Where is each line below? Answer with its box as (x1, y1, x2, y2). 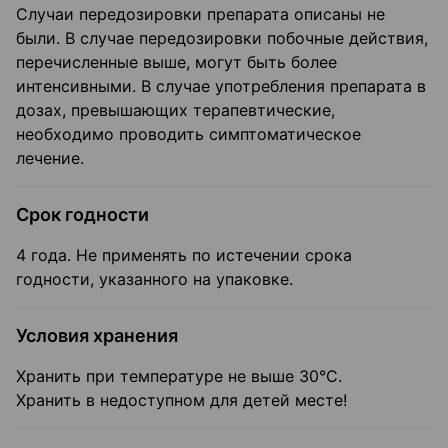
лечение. (16, 148, 84, 169)
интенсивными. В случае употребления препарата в (16, 76, 426, 97)
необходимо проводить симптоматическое (16, 124, 361, 145)
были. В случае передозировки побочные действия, (16, 28, 428, 49)
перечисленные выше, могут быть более (16, 52, 337, 73)
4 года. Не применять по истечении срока (16, 245, 352, 266)
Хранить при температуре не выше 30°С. (16, 366, 342, 387)
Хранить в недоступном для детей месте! (16, 390, 347, 411)
